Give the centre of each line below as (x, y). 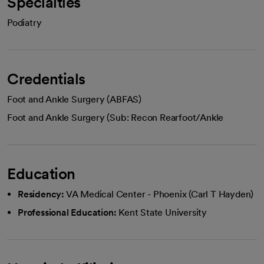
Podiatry (24, 22)
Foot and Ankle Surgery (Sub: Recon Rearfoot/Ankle (115, 117)
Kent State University (163, 212)
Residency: (41, 194)
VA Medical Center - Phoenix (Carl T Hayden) (160, 194)
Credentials (46, 78)
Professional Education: (67, 212)
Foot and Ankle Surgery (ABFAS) (74, 99)
